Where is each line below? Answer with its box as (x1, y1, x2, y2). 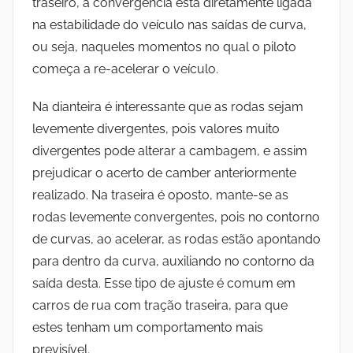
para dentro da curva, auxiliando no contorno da (32, 254, 314, 269)
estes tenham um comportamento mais (32, 320, 263, 336)
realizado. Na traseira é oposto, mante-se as (32, 188, 288, 203)
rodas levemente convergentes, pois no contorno (32, 210, 320, 225)
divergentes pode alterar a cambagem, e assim (32, 143, 307, 159)
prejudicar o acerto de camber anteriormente (32, 165, 296, 181)
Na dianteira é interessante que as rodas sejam (32, 99, 303, 115)
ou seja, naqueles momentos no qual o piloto (32, 39, 296, 55)
